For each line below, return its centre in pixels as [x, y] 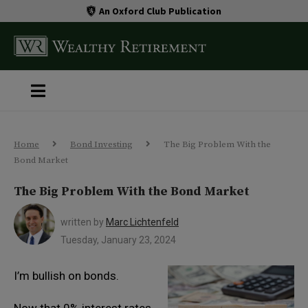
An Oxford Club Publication [161, 11]
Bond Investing [101, 144]
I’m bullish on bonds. [66, 276]
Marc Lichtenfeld [142, 222]
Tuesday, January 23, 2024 [118, 240]
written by [83, 222]
